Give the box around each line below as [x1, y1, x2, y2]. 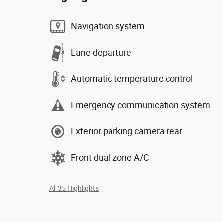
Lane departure [71, 47, 131, 57]
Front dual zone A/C [71, 152, 149, 163]
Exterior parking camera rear [71, 126, 182, 136]
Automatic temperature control [71, 73, 193, 84]
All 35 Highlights [49, 184, 99, 192]
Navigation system [71, 21, 145, 31]
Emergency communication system [71, 100, 210, 110]
